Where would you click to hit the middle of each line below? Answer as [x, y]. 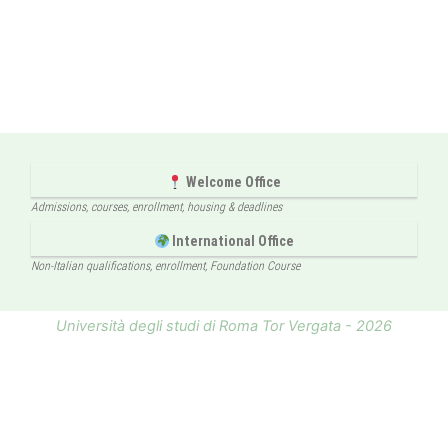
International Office [232, 241]
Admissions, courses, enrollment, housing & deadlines [156, 207]
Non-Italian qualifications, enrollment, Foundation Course [165, 266]
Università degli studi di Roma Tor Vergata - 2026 [224, 326]
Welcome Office [231, 182]
